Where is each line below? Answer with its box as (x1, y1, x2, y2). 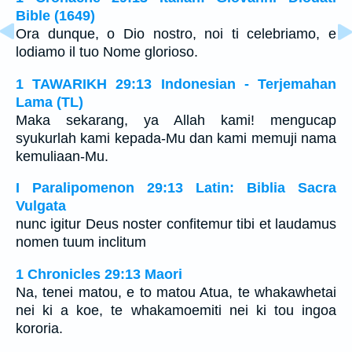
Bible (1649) (16, 8, 95, 24)
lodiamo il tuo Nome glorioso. (16, 44, 198, 60)
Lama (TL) (16, 93, 83, 110)
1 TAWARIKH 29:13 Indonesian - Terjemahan (16, 75, 336, 92)
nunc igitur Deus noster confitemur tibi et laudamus (16, 216, 336, 233)
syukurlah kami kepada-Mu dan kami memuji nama (16, 130, 336, 146)
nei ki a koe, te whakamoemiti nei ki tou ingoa (16, 302, 336, 319)
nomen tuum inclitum (16, 234, 146, 251)
